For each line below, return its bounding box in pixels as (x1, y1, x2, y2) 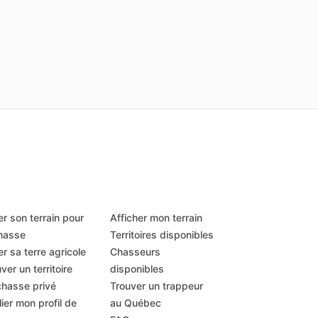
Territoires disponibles (109, 229, 214, 241)
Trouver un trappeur (109, 280, 203, 292)
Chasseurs (109, 246, 160, 258)
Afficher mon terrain (109, 212, 202, 224)
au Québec (109, 297, 161, 309)
